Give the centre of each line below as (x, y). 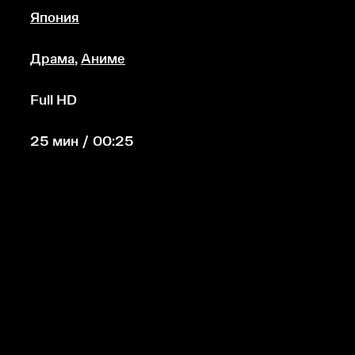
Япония (55, 17)
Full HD (53, 100)
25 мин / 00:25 (82, 141)
